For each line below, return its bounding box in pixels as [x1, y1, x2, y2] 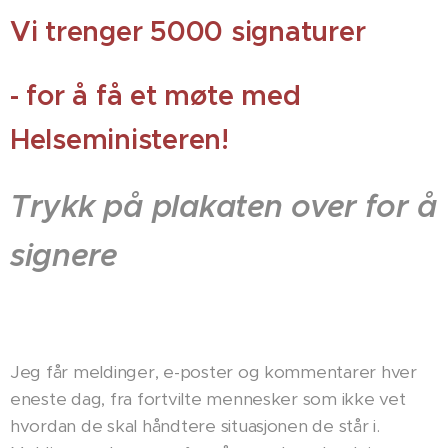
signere [10, 235, 118, 275]
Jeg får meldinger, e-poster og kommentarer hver [10, 360, 417, 383]
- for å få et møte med [10, 77, 301, 113]
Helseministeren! [10, 121, 229, 157]
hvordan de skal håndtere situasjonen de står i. [10, 414, 380, 437]
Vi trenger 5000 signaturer [10, 13, 366, 49]
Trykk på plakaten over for [10, 186, 418, 226]
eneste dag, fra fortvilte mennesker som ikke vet [10, 387, 406, 410]
